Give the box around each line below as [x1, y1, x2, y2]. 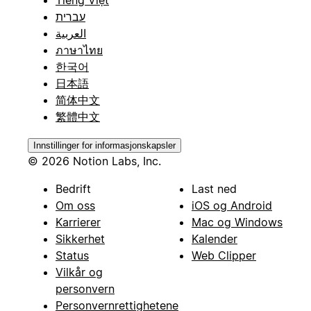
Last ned [192, 181, 237, 196]
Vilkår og [56, 264, 103, 279]
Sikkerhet [56, 231, 105, 246]
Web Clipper [192, 248, 256, 262]
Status [56, 248, 89, 262]
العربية [56, 26, 86, 40]
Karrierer [56, 215, 101, 229]
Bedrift [56, 181, 91, 196]
